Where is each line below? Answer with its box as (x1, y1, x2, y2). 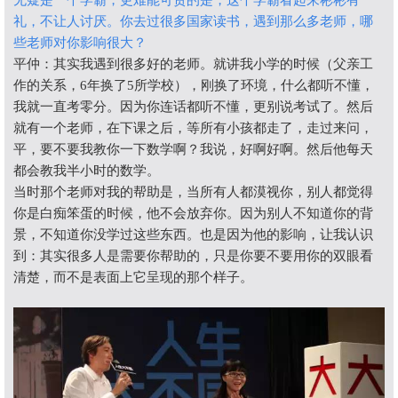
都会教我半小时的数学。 (13, 163, 160, 179)
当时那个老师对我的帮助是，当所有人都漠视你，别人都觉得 (13, 185, 373, 200)
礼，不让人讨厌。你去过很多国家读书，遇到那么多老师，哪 (13, 14, 373, 29)
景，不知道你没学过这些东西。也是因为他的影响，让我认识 (13, 227, 373, 243)
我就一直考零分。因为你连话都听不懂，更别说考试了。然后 (13, 99, 373, 115)
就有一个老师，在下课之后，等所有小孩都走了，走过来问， (13, 121, 373, 136)
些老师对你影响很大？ (13, 36, 147, 51)
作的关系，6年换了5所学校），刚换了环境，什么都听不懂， (13, 78, 374, 93)
